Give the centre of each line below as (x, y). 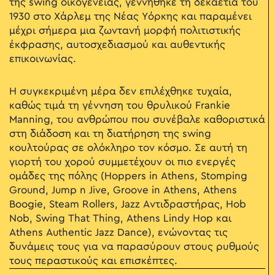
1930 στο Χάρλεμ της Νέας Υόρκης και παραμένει (130, 17)
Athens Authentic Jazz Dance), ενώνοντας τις (118, 233)
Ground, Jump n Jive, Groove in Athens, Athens (123, 191)
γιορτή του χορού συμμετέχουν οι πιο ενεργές (122, 162)
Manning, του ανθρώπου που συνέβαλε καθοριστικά (137, 120)
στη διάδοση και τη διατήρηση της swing (110, 134)
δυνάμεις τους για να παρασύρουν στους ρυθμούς (134, 247)
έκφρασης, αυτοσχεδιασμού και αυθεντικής (117, 45)
